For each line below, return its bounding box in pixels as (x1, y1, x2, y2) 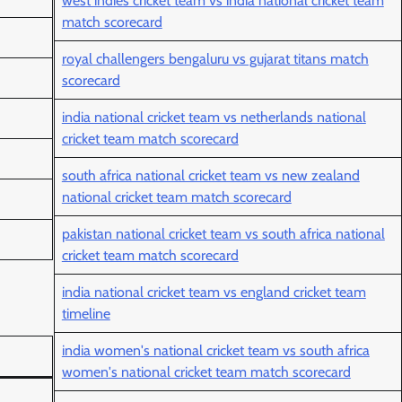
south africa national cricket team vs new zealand (61, 167, 360, 185)
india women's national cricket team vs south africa (61, 342, 370, 360)
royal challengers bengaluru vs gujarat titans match (61, 50, 369, 68)
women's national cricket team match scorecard (61, 363, 351, 381)
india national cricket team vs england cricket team (61, 284, 366, 301)
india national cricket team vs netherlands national (61, 109, 366, 127)
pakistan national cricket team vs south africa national (61, 225, 385, 243)
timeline (61, 305, 110, 323)
